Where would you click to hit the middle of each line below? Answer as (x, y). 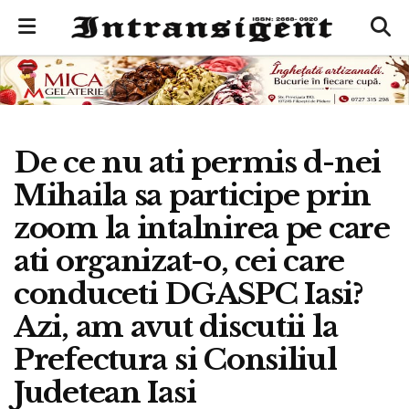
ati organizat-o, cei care (179, 261)
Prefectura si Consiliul (175, 359)
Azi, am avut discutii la (176, 326)
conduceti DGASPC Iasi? (189, 294)
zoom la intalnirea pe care (202, 228)
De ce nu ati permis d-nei (197, 162)
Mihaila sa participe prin (193, 195)
